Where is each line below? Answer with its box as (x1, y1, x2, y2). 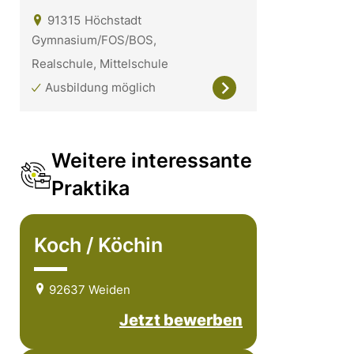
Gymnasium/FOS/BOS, (32, 32, 156, 47)
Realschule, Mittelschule (32, 55, 168, 71)
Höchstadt (85, 12, 141, 28)
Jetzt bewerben (119, 310, 243, 330)
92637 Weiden (46, 281, 130, 297)
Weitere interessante (51, 148, 252, 172)
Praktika (51, 175, 130, 200)
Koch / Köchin (34, 232, 163, 257)
